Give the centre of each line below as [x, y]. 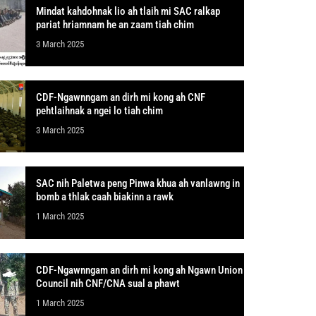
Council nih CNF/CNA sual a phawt [108, 283]
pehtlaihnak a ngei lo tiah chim [99, 111]
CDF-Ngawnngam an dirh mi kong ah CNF [120, 98]
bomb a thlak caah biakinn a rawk [104, 197]
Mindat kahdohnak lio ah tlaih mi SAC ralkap [128, 12]
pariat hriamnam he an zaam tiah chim [115, 25]
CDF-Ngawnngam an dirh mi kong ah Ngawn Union [139, 270]
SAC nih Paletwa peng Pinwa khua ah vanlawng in [138, 184]
